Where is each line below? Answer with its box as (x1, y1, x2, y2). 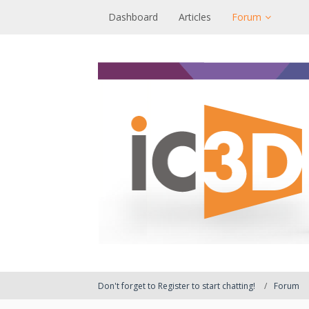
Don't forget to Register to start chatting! (98, 279, 255, 292)
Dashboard (108, 10, 158, 23)
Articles (179, 10, 211, 23)
